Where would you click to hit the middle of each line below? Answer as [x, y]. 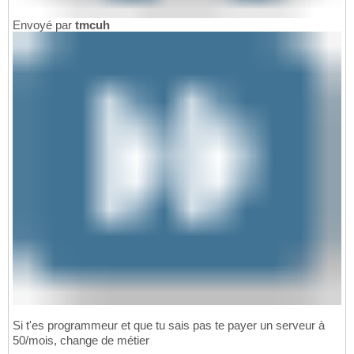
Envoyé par [44, 24]
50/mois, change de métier [81, 341]
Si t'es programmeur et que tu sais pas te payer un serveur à [169, 326]
